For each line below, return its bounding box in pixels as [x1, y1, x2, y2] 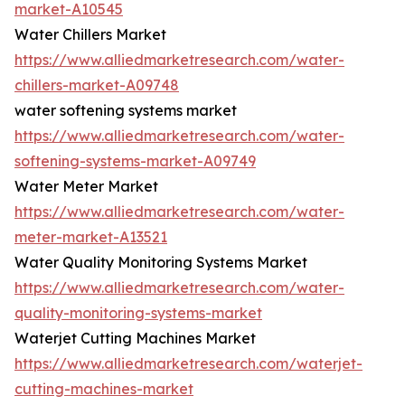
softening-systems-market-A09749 [14, 152, 256, 171]
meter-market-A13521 [14, 228, 167, 247]
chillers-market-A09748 [14, 76, 179, 95]
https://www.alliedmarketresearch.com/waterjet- [14, 354, 363, 373]
